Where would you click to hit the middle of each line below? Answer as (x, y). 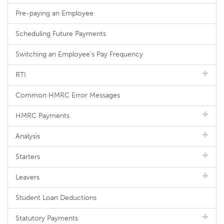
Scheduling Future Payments (61, 34)
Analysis (28, 136)
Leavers (27, 177)
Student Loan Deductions (56, 198)
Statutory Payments (47, 218)
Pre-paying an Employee (54, 13)
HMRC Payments (42, 116)
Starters (28, 157)
